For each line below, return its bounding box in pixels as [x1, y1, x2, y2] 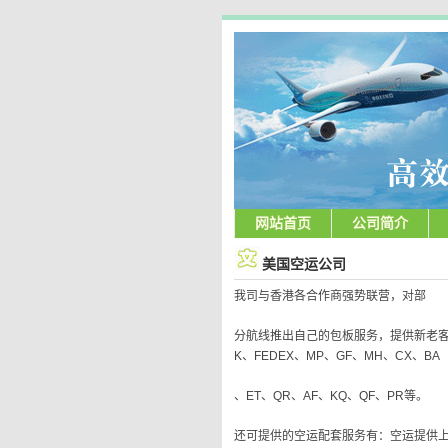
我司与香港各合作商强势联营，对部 [234, 289, 426, 303]
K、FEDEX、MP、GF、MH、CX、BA [234, 349, 440, 363]
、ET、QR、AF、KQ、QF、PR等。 [234, 389, 428, 403]
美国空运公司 [262, 257, 346, 272]
